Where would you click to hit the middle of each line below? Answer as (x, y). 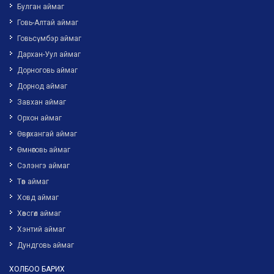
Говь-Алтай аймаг (48, 23)
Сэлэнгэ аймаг (43, 166)
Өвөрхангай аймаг (47, 134)
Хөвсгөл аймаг (39, 214)
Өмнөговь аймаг (44, 150)
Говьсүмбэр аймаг (49, 39)
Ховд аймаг (38, 198)
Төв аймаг (33, 182)
